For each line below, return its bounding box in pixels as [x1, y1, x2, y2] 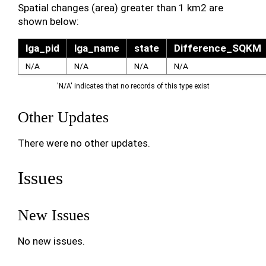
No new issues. [18, 235, 85, 248]
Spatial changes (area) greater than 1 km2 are [18, 1, 223, 14]
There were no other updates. [18, 137, 150, 150]
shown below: [18, 15, 79, 27]
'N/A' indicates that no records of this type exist [56, 82, 210, 91]
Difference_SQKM [173, 42, 261, 54]
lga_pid [25, 42, 59, 54]
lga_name [74, 42, 119, 54]
